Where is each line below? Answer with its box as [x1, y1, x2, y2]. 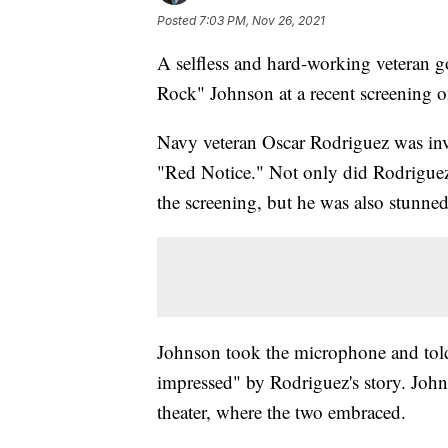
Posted [157, 12, 199, 28]
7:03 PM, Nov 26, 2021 [199, 12, 325, 28]
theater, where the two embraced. [157, 398, 406, 424]
